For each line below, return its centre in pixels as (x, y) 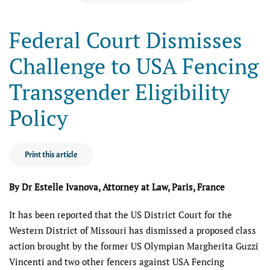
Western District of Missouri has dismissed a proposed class (133, 230)
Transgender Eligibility (119, 92)
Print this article (51, 155)
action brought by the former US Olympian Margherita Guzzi (134, 246)
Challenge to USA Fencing (134, 66)
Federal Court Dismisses (126, 40)
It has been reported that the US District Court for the (121, 215)
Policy (38, 118)
